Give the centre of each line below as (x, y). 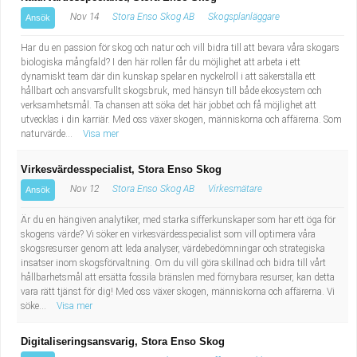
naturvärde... (48, 134)
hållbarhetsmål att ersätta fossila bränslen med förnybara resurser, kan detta (178, 277)
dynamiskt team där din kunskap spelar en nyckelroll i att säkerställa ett (168, 76)
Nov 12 (83, 189)
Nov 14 (83, 17)
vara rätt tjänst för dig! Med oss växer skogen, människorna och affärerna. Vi (178, 292)
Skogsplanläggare (244, 17)
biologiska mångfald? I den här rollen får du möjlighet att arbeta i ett (161, 62)
